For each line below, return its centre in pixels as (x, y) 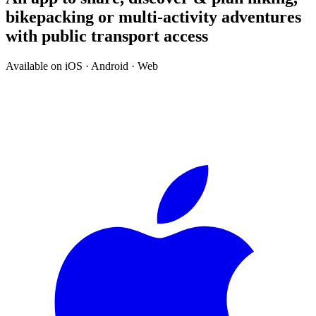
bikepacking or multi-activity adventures (153, 17)
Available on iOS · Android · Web (82, 66)
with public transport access (107, 36)
